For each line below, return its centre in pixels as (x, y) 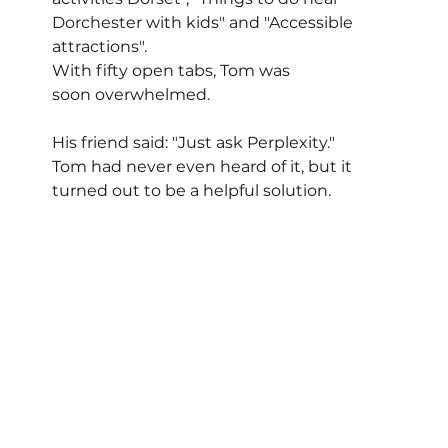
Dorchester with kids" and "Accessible (205, 22)
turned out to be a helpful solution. (192, 190)
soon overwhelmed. (131, 94)
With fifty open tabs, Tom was (173, 70)
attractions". (102, 46)
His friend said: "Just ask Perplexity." (194, 142)
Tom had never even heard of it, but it (204, 166)
